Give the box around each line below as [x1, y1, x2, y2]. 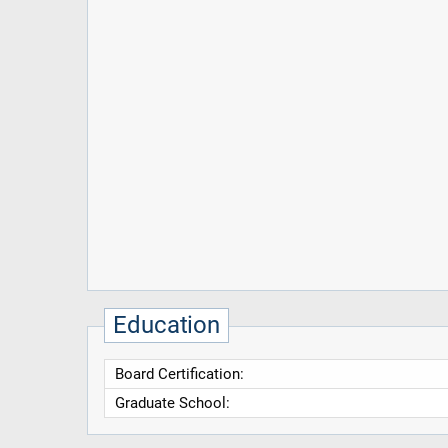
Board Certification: [114, 364, 244, 383]
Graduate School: [114, 393, 230, 412]
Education [113, 310, 221, 339]
